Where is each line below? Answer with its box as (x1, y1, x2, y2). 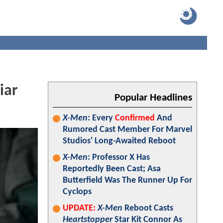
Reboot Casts (122, 204, 173, 213)
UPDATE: (63, 204, 96, 213)
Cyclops (63, 187, 92, 197)
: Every (88, 113, 115, 123)
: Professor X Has (88, 153, 150, 162)
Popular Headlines (114, 93, 192, 103)
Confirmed (115, 113, 155, 123)
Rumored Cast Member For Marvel (63, 125, 192, 134)
